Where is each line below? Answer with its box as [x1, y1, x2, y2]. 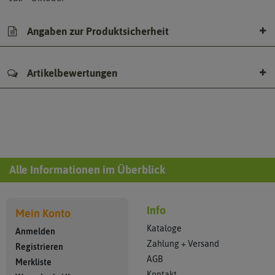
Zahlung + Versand [147, 239, 219, 249]
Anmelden [15, 227, 55, 236]
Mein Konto [15, 207, 71, 220]
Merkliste [15, 257, 52, 267]
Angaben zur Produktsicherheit [25, 25, 169, 37]
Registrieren [15, 242, 63, 252]
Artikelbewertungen [25, 67, 117, 79]
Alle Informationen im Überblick [9, 163, 165, 176]
